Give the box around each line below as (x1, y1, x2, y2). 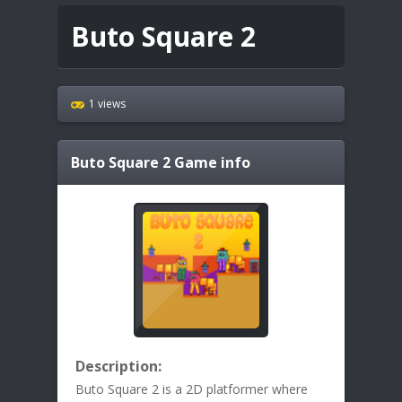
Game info (170, 153, 250, 173)
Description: (75, 356, 162, 377)
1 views (89, 96, 126, 112)
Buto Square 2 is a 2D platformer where (75, 380, 308, 398)
